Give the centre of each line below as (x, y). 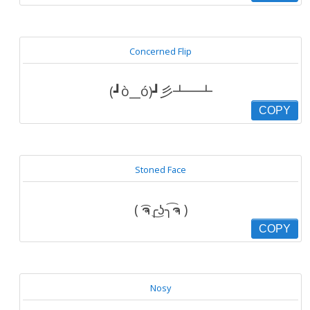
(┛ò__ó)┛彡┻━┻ (161, 91)
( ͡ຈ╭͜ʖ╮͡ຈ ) (161, 209)
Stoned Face (161, 170)
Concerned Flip (161, 51)
